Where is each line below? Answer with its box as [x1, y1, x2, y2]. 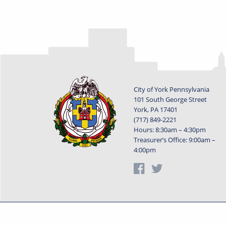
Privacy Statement [60, 211, 115, 220]
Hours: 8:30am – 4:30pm [133, 125, 206, 134]
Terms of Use [131, 211, 169, 220]
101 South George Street [133, 95, 207, 104]
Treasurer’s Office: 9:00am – [133, 135, 215, 144]
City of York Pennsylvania [133, 85, 209, 94]
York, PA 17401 [133, 105, 178, 114]
